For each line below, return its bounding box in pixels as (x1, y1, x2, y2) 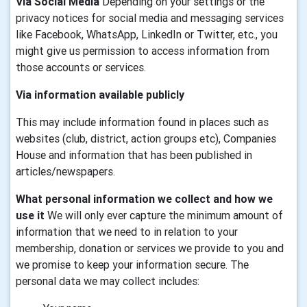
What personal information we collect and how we (16, 192, 273, 206)
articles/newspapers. (16, 164, 115, 178)
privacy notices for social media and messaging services (16, 11, 284, 25)
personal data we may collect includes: (16, 274, 199, 288)
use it (16, 208, 47, 222)
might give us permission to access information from (16, 44, 269, 58)
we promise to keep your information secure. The (16, 258, 249, 271)
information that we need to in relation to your (16, 225, 238, 238)
